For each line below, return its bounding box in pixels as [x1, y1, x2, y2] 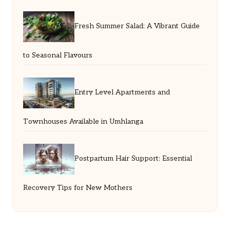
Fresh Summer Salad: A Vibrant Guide [74, 22, 200, 31]
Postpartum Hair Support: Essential [74, 155, 192, 163]
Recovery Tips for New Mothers [23, 183, 132, 192]
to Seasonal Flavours [23, 51, 92, 60]
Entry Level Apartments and [74, 88, 170, 97]
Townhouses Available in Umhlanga [23, 117, 143, 126]
